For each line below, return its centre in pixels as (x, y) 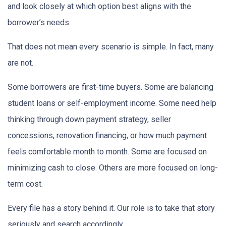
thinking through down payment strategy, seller (89, 119)
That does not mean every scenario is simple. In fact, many (111, 46)
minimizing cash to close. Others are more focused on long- (113, 167)
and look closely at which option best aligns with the (99, 6)
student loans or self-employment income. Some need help (112, 103)
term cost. (25, 184)
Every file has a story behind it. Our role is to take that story (111, 208)
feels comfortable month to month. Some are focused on (107, 151)
